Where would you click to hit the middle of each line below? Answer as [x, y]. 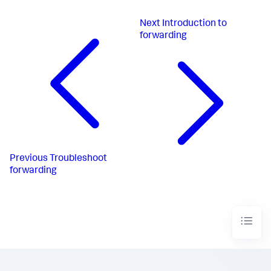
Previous [29, 159]
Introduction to [195, 24]
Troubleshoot [78, 159]
